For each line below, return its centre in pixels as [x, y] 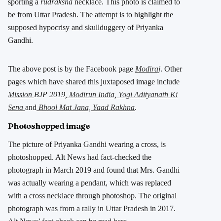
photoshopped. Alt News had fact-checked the [80, 157]
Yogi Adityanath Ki [147, 95]
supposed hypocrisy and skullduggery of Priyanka [86, 28]
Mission [20, 95]
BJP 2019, [51, 95]
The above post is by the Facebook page [72, 69]
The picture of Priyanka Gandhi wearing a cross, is [87, 145]
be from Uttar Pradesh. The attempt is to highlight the [91, 15]
